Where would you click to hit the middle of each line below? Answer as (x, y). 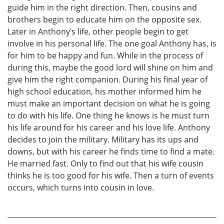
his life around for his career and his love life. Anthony (109, 127)
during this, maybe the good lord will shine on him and (110, 67)
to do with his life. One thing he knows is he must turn (108, 115)
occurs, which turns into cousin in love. (81, 187)
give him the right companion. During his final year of (107, 79)
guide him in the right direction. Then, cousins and (102, 7)
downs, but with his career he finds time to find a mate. (111, 151)
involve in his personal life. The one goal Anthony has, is (112, 43)
